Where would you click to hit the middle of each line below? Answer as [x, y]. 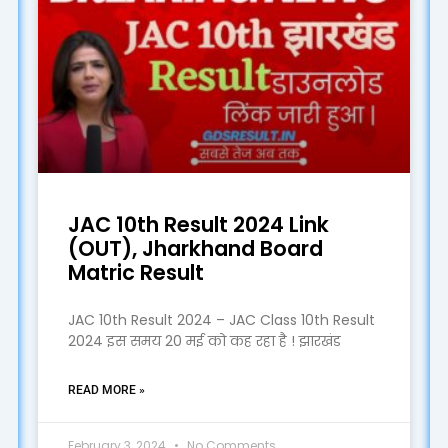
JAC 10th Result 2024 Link [198, 224]
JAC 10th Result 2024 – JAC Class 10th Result [221, 319]
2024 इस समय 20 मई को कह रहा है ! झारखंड [204, 340]
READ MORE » [106, 389]
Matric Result [135, 272]
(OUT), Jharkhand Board [195, 248]
